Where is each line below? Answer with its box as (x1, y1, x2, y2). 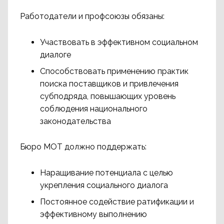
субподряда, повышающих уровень (40, 91, 175, 101)
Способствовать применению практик (40, 66, 188, 76)
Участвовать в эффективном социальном (40, 37, 198, 47)
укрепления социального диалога (40, 180, 168, 190)
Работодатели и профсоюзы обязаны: (20, 11, 164, 21)
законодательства (40, 116, 111, 126)
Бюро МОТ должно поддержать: (20, 142, 146, 151)
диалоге (40, 50, 71, 59)
